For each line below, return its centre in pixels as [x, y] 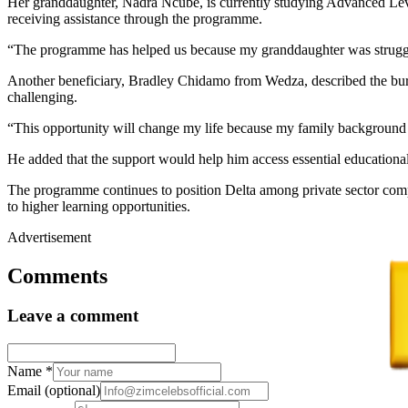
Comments [57, 275]
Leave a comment [73, 316]
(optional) [72, 391]
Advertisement [49, 237]
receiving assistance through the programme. [135, 18]
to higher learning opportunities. [99, 206]
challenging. [42, 97]
